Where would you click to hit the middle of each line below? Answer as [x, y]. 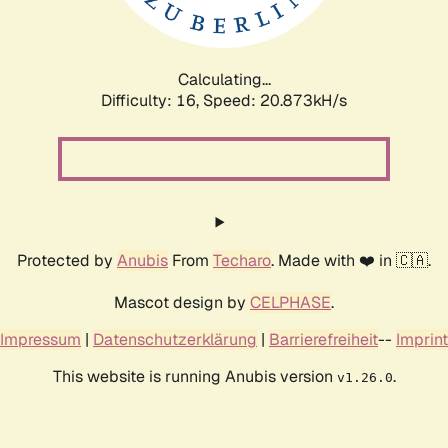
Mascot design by [182, 302]
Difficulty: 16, [152, 100]
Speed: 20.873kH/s [275, 100]
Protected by [67, 260]
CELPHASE [290, 302]
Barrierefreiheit [323, 339]
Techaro [242, 260]
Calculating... [224, 79]
